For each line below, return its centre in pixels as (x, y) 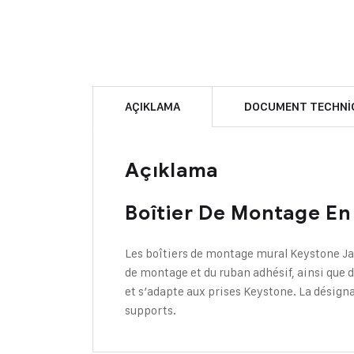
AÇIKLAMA (153, 107)
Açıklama (171, 170)
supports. (151, 310)
